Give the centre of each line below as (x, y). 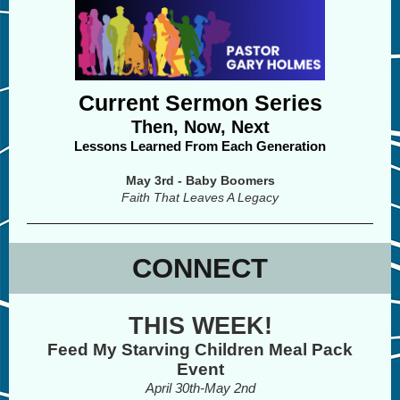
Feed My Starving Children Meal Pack (200, 350)
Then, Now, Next (200, 127)
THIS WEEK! (200, 326)
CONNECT (200, 268)
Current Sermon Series (200, 103)
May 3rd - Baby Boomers (200, 180)
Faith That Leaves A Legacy (200, 197)
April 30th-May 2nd (200, 388)
